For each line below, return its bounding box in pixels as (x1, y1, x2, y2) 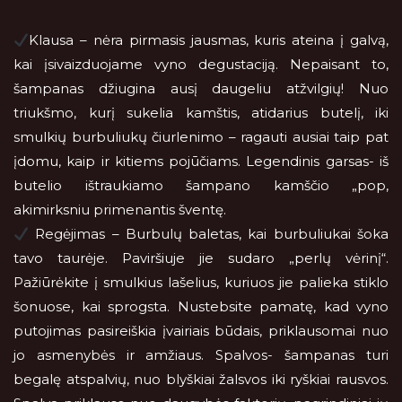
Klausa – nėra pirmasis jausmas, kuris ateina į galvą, (29, 31, 389, 48)
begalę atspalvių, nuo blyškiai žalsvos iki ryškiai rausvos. (13, 371, 389, 388)
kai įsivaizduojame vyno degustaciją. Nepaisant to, (13, 56, 389, 73)
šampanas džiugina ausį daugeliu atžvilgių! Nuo (13, 80, 389, 97)
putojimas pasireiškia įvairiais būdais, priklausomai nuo (13, 322, 389, 339)
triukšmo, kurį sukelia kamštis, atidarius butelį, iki (13, 104, 389, 121)
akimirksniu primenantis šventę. (13, 201, 226, 218)
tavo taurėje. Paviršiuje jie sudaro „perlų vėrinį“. (13, 249, 389, 267)
